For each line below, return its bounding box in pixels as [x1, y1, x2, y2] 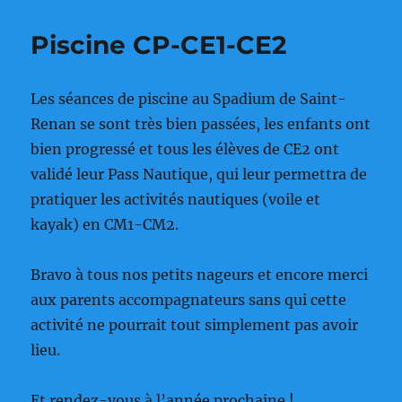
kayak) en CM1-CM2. [31, 214, 179, 233]
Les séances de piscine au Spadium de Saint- [31, 89, 347, 108]
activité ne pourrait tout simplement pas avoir [31, 315, 359, 334]
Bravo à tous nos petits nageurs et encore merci [31, 265, 369, 284]
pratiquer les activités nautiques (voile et [31, 189, 321, 208]
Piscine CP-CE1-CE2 [31, 29, 288, 60]
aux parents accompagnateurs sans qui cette [31, 290, 347, 309]
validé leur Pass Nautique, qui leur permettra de [31, 164, 368, 183]
